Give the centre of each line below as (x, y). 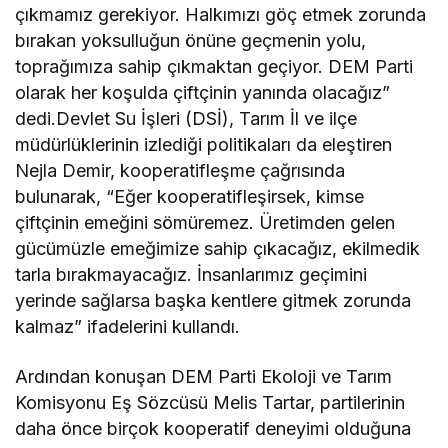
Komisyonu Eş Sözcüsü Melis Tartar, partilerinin (210, 402)
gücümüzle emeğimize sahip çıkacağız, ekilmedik (218, 248)
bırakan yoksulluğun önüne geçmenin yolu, (191, 40)
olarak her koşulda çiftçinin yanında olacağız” (203, 92)
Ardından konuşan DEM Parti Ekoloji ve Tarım (204, 376)
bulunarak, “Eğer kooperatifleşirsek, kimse (190, 196)
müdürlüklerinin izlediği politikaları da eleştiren (204, 144)
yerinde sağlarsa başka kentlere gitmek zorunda (213, 300)
